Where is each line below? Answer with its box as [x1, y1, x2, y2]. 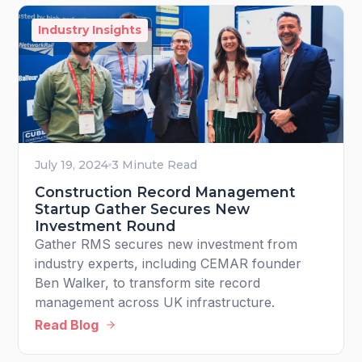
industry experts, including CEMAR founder [35, 255, 302, 271]
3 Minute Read [112, 157, 198, 172]
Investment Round [35, 217, 176, 234]
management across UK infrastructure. [35, 293, 276, 310]
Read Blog [35, 316, 99, 333]
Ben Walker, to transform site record [35, 274, 261, 291]
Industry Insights [38, 22, 142, 37]
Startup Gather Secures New [35, 200, 250, 217]
